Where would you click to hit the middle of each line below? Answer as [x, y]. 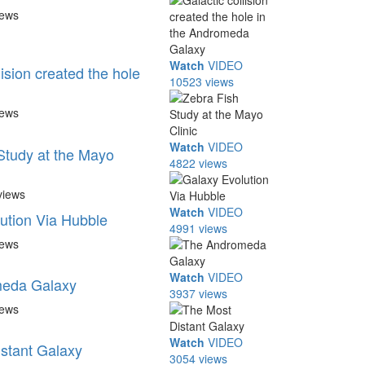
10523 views [202, 81]
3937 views [199, 293]
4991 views [199, 228]
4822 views [199, 163]
